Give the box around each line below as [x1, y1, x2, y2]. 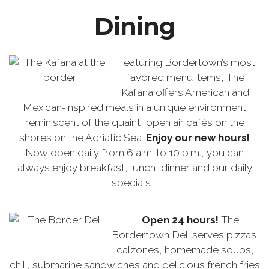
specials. [112, 177, 157, 189]
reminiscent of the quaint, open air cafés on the [25, 116, 244, 129]
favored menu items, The [126, 71, 244, 84]
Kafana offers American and [121, 86, 249, 99]
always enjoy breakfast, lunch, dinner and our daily [17, 162, 252, 174]
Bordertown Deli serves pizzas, [111, 229, 259, 241]
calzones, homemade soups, [116, 244, 254, 256]
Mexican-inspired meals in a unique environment [23, 101, 246, 114]
